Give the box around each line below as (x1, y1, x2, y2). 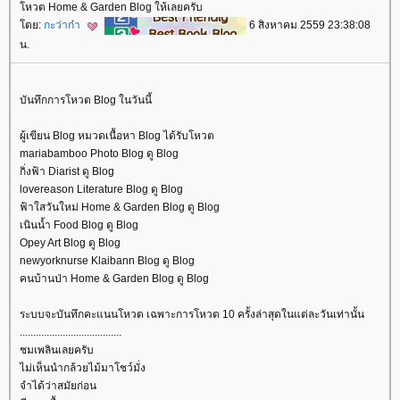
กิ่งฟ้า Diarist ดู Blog (20, 164, 114, 178)
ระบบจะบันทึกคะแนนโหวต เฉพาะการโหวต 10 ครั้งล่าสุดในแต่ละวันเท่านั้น (20, 307, 364, 321)
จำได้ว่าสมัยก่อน (20, 379, 96, 392)
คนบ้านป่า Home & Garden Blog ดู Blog (20, 271, 209, 285)
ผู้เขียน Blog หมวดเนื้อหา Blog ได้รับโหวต (20, 129, 214, 142)
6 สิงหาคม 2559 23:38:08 (246, 19, 371, 32)
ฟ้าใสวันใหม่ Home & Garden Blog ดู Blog (20, 200, 220, 213)
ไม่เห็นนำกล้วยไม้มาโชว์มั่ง (20, 361, 146, 374)
